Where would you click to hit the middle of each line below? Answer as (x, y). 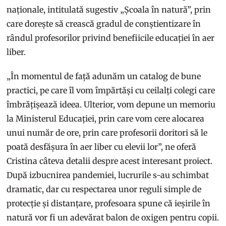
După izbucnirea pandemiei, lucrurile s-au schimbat (108, 175)
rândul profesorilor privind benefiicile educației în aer (111, 38)
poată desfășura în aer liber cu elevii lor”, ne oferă (102, 147)
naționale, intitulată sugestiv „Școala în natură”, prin (109, 10)
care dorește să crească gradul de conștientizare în (104, 24)
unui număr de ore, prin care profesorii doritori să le (107, 133)
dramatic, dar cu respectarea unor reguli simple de (104, 189)
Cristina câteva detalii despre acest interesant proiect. (110, 161)
